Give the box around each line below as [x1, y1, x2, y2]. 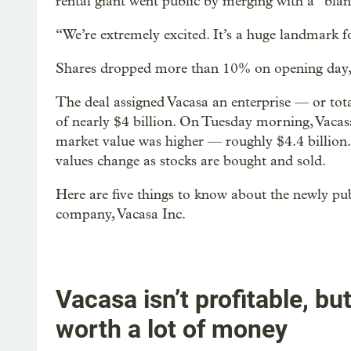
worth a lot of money [56, 313, 288, 344]
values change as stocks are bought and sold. [56, 153, 326, 169]
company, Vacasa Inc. [56, 206, 186, 223]
